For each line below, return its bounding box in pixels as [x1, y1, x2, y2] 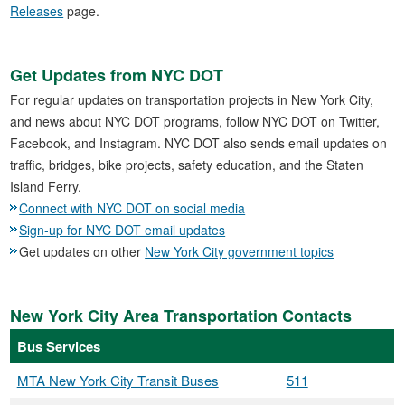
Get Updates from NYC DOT [10, 62, 224, 87]
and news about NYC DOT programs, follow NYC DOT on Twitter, [10, 112, 381, 131]
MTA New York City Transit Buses [16, 371, 219, 391]
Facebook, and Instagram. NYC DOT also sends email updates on [10, 134, 388, 153]
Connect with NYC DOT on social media [19, 199, 246, 218]
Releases [10, 2, 64, 21]
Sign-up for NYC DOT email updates [19, 221, 226, 240]
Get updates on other [19, 242, 146, 261]
